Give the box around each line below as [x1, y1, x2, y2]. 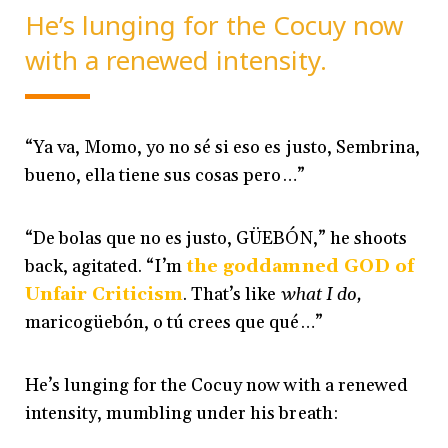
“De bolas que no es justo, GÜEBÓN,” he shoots [25, 227, 407, 251]
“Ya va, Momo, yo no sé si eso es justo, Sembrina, [25, 136, 420, 160]
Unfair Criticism [25, 283, 184, 307]
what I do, [280, 283, 362, 307]
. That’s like [183, 283, 281, 307]
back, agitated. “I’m [25, 255, 187, 279]
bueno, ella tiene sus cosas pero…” [25, 164, 305, 188]
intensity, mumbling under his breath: [25, 402, 338, 426]
